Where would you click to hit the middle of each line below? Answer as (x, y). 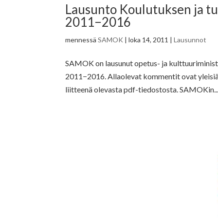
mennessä (82, 39)
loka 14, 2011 (149, 39)
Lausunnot (190, 39)
